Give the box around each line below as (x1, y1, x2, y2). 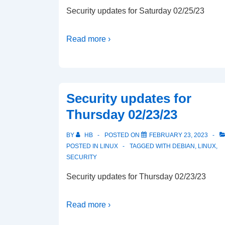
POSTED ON (104, 132, 141, 139)
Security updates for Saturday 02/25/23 (66, 7, 204, 15)
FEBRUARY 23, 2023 (149, 132, 208, 139)
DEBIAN (172, 143, 195, 150)
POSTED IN (66, 143, 100, 150)
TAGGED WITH (130, 143, 172, 150)
